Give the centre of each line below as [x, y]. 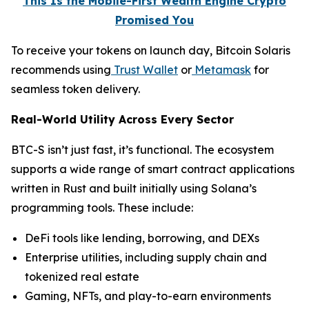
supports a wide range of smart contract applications [153, 169]
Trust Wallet [146, 70]
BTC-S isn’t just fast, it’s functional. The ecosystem [142, 150]
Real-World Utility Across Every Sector [122, 119]
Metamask [223, 70]
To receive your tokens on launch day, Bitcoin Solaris [151, 50]
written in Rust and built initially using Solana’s [134, 188]
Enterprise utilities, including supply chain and [146, 257]
